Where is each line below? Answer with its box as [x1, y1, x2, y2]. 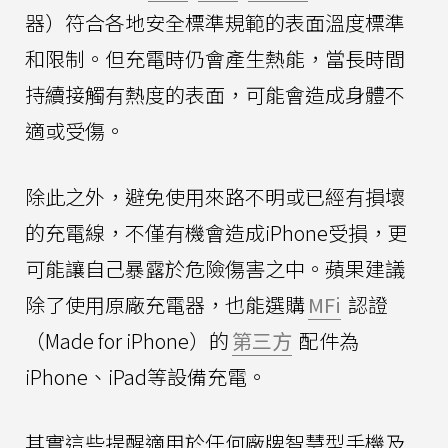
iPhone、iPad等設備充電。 [25, 361, 267, 391]
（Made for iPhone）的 [25, 325, 229, 355]
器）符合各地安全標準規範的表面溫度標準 [25, 7, 405, 37]
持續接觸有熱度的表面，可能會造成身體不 [25, 79, 405, 109]
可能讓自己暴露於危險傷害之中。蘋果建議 [25, 253, 405, 283]
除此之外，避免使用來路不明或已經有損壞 [25, 181, 405, 211]
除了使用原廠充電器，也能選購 [25, 289, 305, 319]
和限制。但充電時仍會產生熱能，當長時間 [25, 43, 405, 73]
